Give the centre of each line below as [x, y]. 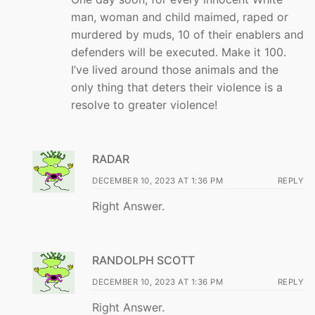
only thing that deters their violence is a [177, 88]
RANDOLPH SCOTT [143, 260]
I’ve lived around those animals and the [175, 70]
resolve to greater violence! [144, 105]
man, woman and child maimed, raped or [180, 17]
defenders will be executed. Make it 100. [179, 52]
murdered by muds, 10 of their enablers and [187, 35]
